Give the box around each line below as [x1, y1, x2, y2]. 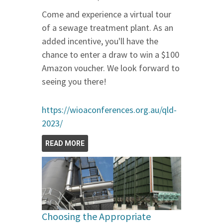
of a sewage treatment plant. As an [42, 21, 173, 33]
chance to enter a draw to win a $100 [42, 48, 179, 60]
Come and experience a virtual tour [42, 8, 171, 20]
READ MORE [45, 139, 85, 147]
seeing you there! [42, 75, 107, 87]
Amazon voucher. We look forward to [42, 62, 180, 74]
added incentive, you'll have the [42, 35, 158, 47]
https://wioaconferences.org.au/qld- [42, 104, 177, 115]
